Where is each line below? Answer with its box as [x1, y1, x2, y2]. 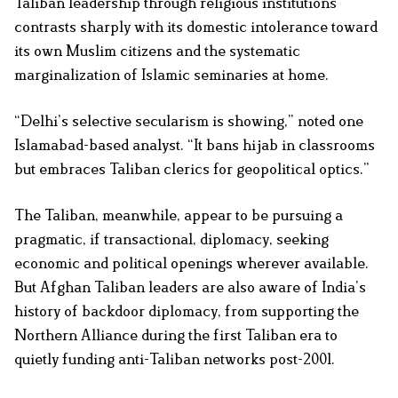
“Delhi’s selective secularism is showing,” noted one [14, 112, 363, 131]
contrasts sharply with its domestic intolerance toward [14, 18, 378, 36]
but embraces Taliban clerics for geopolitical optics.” [14, 160, 370, 179]
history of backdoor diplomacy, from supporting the [14, 302, 359, 321]
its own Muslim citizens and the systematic [14, 42, 300, 60]
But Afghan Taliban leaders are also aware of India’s [14, 278, 366, 297]
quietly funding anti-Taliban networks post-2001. [14, 350, 338, 369]
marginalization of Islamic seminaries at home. [14, 66, 329, 84]
